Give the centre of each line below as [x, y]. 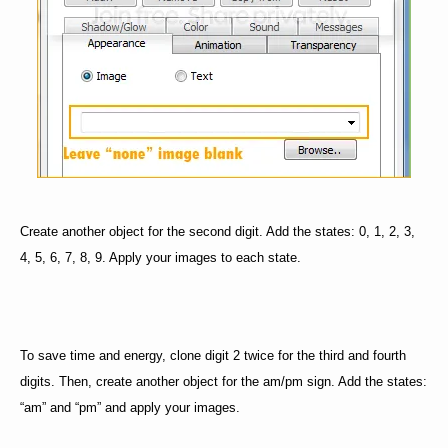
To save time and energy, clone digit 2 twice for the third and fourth [213, 356]
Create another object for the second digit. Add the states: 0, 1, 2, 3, [217, 232]
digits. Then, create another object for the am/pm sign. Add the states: [223, 382]
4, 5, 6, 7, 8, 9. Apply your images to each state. [160, 258]
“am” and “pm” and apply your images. [130, 408]
